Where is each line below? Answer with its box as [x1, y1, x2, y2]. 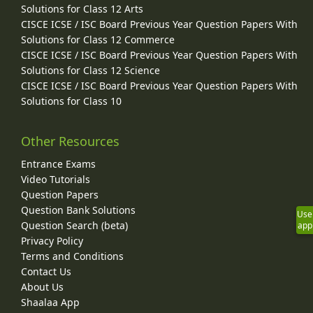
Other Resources [21, 133, 119, 150]
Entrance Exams [21, 157, 96, 171]
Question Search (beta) [21, 219, 128, 233]
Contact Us [21, 265, 71, 279]
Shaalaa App [21, 296, 80, 310]
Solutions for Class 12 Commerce [21, 33, 175, 47]
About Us [21, 280, 64, 294]
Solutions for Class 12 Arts [21, 2, 143, 16]
